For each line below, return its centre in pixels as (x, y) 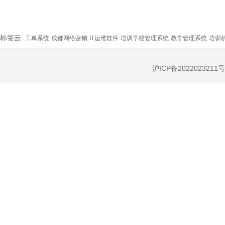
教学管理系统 (189, 38)
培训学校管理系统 (145, 38)
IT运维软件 (104, 38)
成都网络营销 (69, 38)
